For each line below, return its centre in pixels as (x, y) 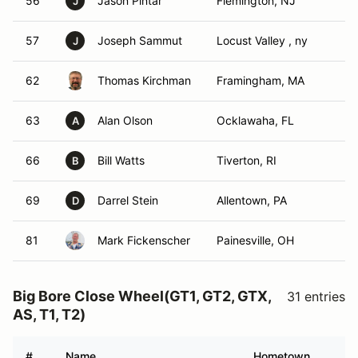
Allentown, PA (252, 200)
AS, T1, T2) (49, 314)
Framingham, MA (261, 80)
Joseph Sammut (140, 40)
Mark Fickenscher (144, 240)
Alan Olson (125, 120)
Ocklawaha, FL (255, 120)
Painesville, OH (255, 240)
